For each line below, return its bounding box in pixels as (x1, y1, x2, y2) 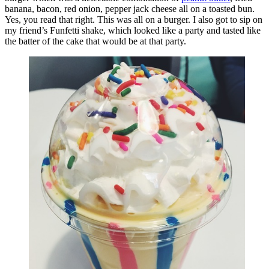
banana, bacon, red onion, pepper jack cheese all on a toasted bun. (5, 3, 255, 14)
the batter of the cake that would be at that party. (5, 35, 186, 46)
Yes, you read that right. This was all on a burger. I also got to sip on (5, 14, 262, 25)
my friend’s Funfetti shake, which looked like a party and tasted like (5, 25, 261, 35)
